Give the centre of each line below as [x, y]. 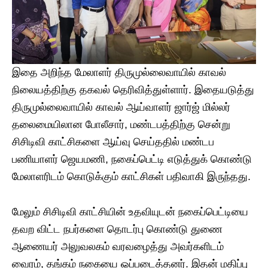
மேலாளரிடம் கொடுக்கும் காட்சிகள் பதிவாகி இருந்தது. [131, 176]
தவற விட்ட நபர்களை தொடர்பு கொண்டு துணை [117, 229]
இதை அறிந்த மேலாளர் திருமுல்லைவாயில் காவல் [119, 72]
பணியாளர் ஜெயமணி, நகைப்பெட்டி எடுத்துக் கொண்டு [132, 159]
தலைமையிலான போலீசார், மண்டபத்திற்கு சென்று [121, 124]
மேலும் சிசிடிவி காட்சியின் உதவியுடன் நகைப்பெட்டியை [130, 211]
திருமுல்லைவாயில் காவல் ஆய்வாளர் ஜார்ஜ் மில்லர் [121, 107]
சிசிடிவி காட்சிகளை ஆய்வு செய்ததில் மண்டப [113, 141]
